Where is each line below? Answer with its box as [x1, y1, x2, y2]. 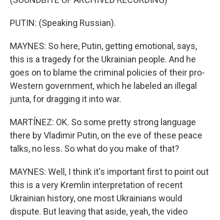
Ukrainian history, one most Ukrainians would [10, 193, 182, 203]
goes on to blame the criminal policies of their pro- [10, 67, 205, 78]
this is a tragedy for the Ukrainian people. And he [10, 54, 196, 64]
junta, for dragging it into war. [10, 94, 121, 104]
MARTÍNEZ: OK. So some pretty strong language [10, 117, 196, 127]
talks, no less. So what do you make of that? [10, 143, 179, 154]
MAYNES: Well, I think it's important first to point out [10, 166, 209, 177]
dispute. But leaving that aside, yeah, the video [10, 206, 188, 217]
